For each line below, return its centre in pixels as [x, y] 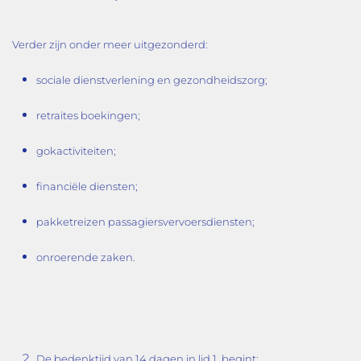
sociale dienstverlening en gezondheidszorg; [152, 80]
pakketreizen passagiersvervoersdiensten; [145, 222]
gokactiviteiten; [76, 151]
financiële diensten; [87, 186]
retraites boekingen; [88, 115]
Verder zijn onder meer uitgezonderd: [110, 44]
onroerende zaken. [86, 257]
